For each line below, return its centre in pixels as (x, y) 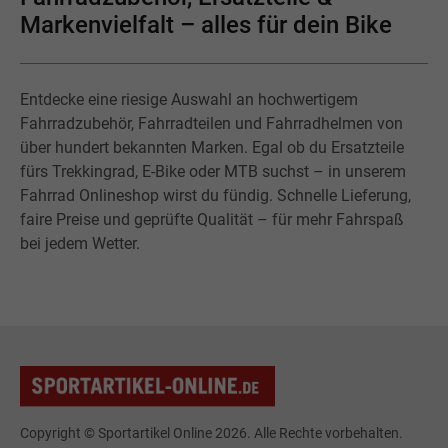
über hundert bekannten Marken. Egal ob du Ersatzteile (212, 148)
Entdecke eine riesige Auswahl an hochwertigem (189, 100)
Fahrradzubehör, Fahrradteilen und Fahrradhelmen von (211, 124)
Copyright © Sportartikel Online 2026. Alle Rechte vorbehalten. (211, 433)
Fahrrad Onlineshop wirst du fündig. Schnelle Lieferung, (215, 196)
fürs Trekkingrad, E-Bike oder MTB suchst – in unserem (213, 172)
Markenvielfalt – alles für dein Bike (206, 24)
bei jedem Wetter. (80, 244)
